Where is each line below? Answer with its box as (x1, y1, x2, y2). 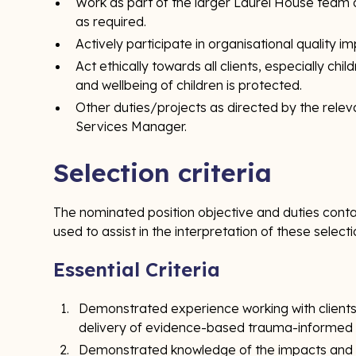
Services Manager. (75, 118, 188, 134)
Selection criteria (53, 157, 273, 188)
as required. (75, 14, 147, 29)
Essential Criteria (53, 257, 232, 281)
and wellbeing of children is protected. (75, 77, 303, 93)
